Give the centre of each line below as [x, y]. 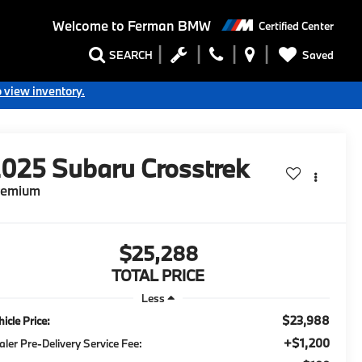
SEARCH [131, 55]
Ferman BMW [167, 26]
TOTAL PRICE [158, 276]
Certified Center [296, 25]
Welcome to [88, 26]
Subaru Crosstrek [151, 168]
